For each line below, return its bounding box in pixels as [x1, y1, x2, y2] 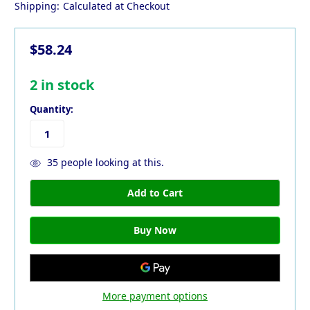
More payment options [102, 289, 208, 302]
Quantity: [30, 103, 73, 116]
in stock [37, 75, 94, 95]
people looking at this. [57, 156, 164, 169]
